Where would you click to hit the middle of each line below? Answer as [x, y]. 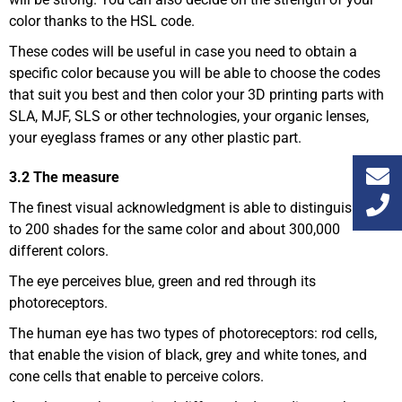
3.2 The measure [64, 178]
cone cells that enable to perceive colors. [136, 377]
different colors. [59, 251]
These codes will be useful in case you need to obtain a [183, 52]
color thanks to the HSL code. [102, 22]
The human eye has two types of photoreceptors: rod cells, [193, 334]
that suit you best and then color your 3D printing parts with [197, 95]
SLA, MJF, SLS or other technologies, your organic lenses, [189, 117]
